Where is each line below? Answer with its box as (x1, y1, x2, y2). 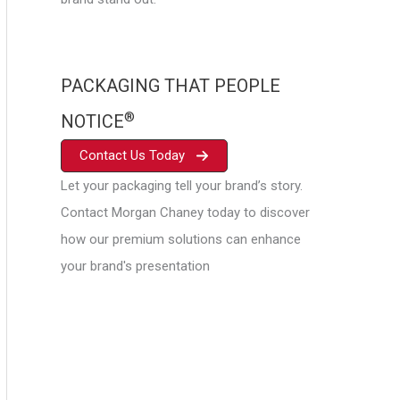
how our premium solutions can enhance (61, 231, 301, 247)
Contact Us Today (79, 147, 185, 163)
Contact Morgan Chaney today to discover (61, 204, 310, 221)
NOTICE (61, 111, 124, 132)
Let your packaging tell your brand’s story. (61, 178, 303, 194)
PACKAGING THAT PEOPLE (61, 75, 280, 96)
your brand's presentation (61, 258, 210, 274)
